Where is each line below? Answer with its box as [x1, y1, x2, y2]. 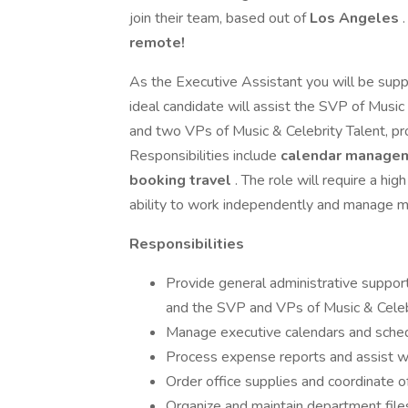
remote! [129, 33, 185, 53]
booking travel [129, 170, 235, 190]
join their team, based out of [129, 8, 310, 28]
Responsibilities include [129, 146, 280, 166]
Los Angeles [310, 8, 403, 28]
